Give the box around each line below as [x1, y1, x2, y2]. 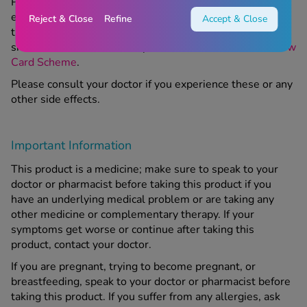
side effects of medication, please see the [11, 39, 218, 55]
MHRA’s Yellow [218, 39, 296, 55]
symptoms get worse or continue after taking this [11, 221, 254, 237]
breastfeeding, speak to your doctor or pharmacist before [11, 273, 291, 289]
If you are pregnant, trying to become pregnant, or [11, 258, 256, 274]
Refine [104, 12, 133, 25]
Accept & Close [201, 12, 267, 25]
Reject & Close [29, 12, 94, 25]
